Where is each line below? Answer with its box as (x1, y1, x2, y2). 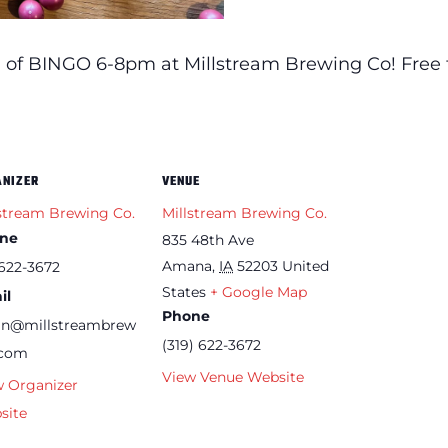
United (282, 256, 329, 275)
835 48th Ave (162, 230, 254, 249)
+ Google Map (210, 282, 307, 301)
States (162, 282, 206, 301)
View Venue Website (162, 367, 304, 386)
